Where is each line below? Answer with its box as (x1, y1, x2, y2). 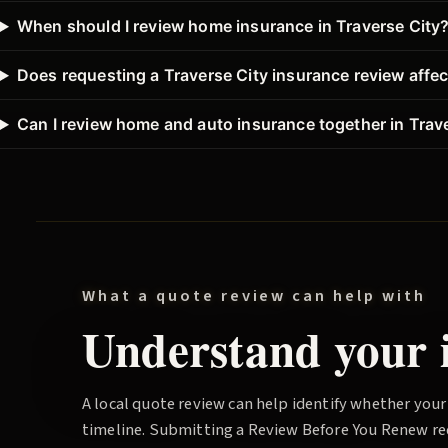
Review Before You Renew (247, 418, 429, 442)
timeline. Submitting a (82, 418, 248, 442)
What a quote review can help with (82, 283, 427, 308)
